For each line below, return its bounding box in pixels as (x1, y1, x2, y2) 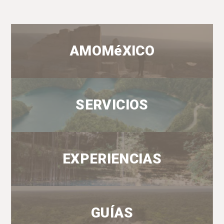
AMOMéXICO (69, 42, 155, 59)
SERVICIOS (75, 96, 148, 113)
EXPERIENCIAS (62, 150, 162, 167)
